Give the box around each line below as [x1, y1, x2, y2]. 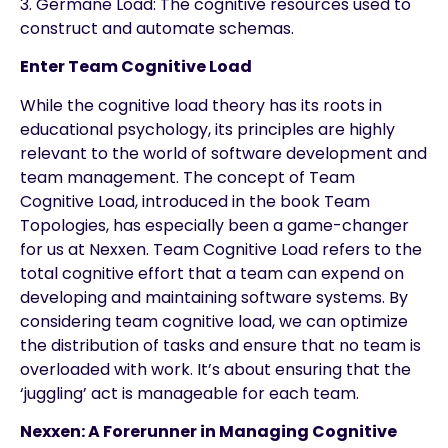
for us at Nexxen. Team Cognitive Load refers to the [20, 237, 422, 261]
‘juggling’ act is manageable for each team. [20, 381, 363, 405]
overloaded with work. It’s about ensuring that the [20, 357, 411, 381]
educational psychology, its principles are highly [20, 117, 395, 141]
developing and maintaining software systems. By [20, 285, 408, 309]
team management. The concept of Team [20, 165, 355, 189]
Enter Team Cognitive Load [20, 55, 255, 79]
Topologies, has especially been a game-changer [20, 213, 409, 237]
